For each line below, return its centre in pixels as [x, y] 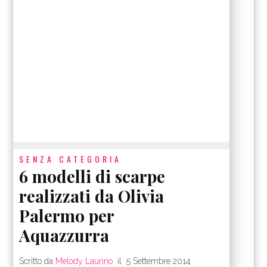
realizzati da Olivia [92, 196]
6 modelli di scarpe [92, 176]
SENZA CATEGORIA [71, 159]
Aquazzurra [64, 235]
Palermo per [67, 216]
